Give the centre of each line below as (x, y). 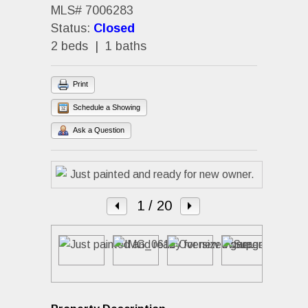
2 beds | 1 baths (99, 46)
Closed (114, 28)
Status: (72, 28)
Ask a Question (98, 130)
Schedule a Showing (105, 107)
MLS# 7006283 (92, 10)
